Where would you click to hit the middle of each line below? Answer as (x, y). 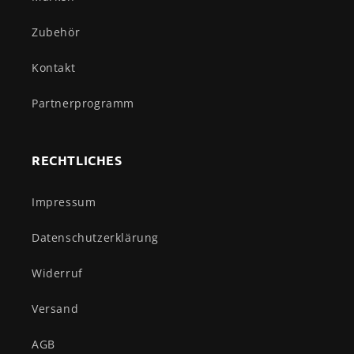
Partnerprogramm (83, 103)
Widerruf (57, 273)
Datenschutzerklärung (95, 237)
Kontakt (54, 68)
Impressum (64, 202)
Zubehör (56, 32)
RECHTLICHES (77, 160)
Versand (55, 309)
